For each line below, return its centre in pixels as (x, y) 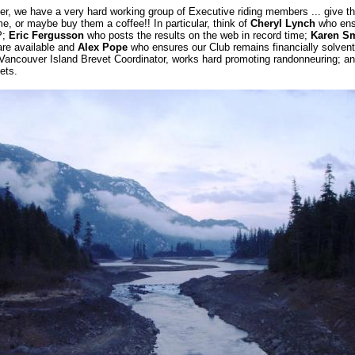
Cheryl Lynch (282, 23)
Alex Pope (102, 47)
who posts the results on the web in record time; (197, 35)
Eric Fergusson (46, 35)
